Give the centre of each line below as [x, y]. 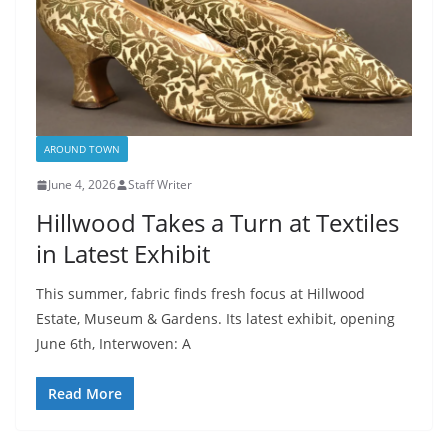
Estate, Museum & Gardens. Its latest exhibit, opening [215, 319]
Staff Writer [160, 185]
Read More [85, 394]
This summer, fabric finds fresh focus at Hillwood [200, 294]
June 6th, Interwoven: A [113, 344]
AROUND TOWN [82, 149]
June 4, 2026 [82, 185]
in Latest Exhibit [123, 254]
